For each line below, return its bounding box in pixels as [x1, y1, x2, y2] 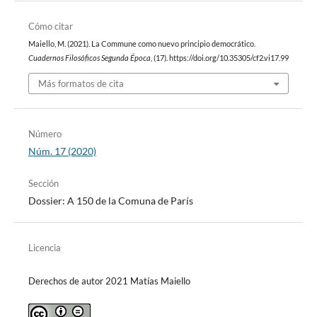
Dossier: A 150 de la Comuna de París [28, 194, 193, 207]
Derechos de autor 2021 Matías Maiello [28, 275, 190, 287]
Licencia [28, 241, 61, 253]
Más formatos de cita [38, 77, 124, 89]
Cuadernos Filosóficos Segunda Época [28, 54, 151, 63]
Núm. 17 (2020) [28, 144, 96, 157]
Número [28, 127, 62, 139]
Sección [28, 177, 59, 189]
